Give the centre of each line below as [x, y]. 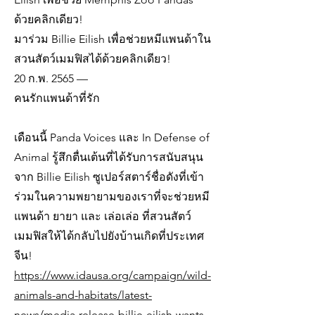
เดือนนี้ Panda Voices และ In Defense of [112, 137]
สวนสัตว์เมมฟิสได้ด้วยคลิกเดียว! [92, 59]
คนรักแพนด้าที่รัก [57, 98]
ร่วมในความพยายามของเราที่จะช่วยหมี [112, 197]
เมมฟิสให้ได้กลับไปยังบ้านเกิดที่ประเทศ [109, 236]
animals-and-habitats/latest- [83, 295]
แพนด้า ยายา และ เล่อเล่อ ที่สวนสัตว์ [103, 216]
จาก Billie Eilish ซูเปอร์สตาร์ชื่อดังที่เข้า [109, 177]
